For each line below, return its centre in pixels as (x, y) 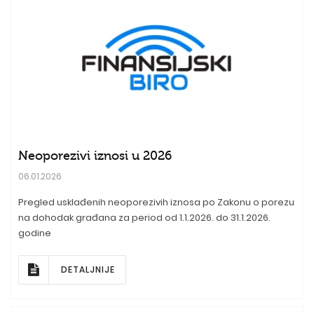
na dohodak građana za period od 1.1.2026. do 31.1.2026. (144, 218)
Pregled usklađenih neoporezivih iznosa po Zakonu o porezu (156, 203)
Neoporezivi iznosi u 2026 (95, 156)
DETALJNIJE (88, 270)
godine (35, 233)
